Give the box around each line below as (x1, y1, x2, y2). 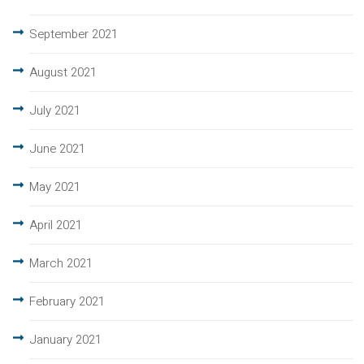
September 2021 (29, 25, 118, 44)
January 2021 (29, 331, 102, 349)
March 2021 (29, 254, 93, 273)
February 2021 (29, 292, 105, 311)
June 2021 (29, 140, 85, 158)
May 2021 (29, 178, 80, 197)
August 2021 (29, 63, 97, 82)
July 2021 (29, 102, 80, 120)
